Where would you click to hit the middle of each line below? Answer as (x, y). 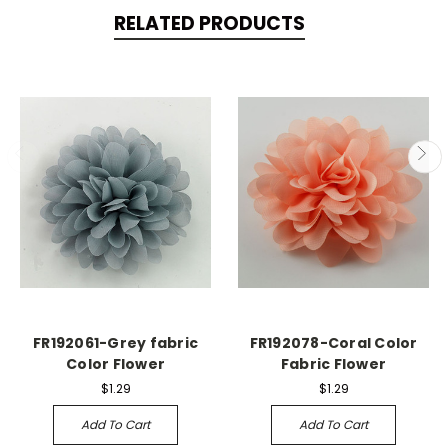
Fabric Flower (333, 363)
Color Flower (115, 363)
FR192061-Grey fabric (115, 342)
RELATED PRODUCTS (209, 23)
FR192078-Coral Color (333, 342)
